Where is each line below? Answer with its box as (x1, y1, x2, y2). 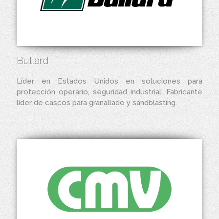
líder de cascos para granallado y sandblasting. (17, 98, 177, 107)
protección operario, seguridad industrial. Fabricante (17, 88, 202, 96)
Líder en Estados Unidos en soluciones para (17, 77, 202, 86)
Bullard (17, 55, 49, 66)
